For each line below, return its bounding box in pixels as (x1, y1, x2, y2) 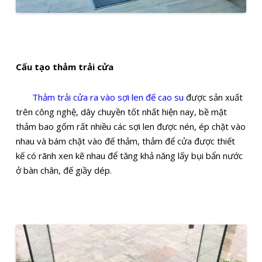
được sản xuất (186, 91, 243, 104)
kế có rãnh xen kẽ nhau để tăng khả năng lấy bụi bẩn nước (16, 150, 243, 162)
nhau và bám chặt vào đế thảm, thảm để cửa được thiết (16, 135, 236, 147)
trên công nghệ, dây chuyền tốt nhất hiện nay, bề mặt (16, 106, 227, 118)
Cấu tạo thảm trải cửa (16, 60, 114, 73)
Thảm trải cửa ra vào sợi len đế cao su (16, 91, 187, 104)
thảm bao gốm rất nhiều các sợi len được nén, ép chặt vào (16, 120, 246, 133)
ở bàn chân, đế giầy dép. (16, 164, 112, 177)
